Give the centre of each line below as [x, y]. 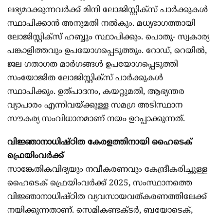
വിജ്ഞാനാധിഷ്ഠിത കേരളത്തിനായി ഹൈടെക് [100, 143]
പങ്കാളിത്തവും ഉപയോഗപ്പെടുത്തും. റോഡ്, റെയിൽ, [107, 51]
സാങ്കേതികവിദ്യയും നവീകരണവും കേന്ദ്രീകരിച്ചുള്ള [107, 170]
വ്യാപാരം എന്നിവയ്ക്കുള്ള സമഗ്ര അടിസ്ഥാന [95, 106]
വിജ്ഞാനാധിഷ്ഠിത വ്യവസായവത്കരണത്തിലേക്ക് [107, 197]
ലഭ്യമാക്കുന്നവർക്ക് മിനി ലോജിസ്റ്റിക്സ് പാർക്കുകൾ [108, 10]
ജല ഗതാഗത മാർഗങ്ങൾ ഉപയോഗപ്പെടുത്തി [93, 65]
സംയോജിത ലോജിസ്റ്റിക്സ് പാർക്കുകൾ [85, 79]
